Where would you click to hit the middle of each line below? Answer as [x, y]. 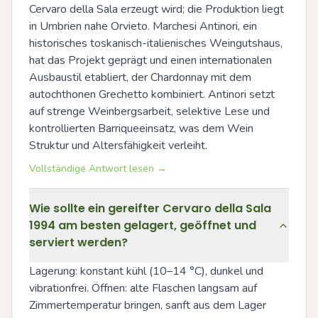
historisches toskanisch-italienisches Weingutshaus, [156, 43]
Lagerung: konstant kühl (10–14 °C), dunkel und [146, 271]
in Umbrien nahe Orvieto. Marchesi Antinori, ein [143, 26]
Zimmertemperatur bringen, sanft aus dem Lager [148, 305]
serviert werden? [78, 242]
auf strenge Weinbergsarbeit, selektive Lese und [149, 111]
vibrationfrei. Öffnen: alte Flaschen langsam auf [143, 288]
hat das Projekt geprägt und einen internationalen [150, 60]
